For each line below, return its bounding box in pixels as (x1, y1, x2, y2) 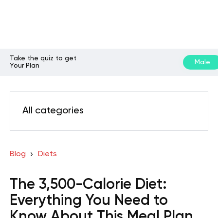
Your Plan (10, 62, 39, 69)
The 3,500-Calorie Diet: (10, 178, 167, 192)
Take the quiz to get (10, 55, 76, 62)
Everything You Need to (10, 194, 168, 208)
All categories (22, 106, 84, 116)
